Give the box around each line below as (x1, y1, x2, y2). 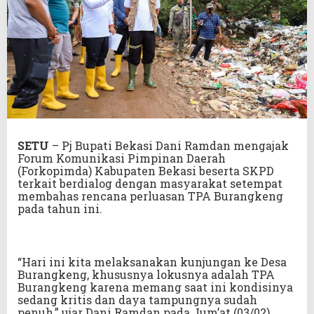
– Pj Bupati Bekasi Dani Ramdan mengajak (49, 138, 289, 153)
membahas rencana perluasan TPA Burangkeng (18, 189, 283, 204)
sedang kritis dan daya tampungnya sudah (18, 292, 257, 308)
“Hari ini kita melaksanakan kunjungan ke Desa (18, 254, 287, 270)
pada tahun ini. (18, 201, 102, 217)
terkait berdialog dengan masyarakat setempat (18, 176, 282, 191)
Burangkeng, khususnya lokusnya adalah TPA (18, 267, 275, 282)
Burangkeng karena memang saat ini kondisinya (18, 280, 293, 295)
